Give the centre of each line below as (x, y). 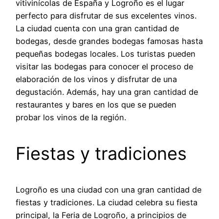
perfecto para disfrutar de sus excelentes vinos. (106, 15)
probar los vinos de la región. (71, 117)
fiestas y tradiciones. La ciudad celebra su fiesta (107, 202)
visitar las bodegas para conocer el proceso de (104, 66)
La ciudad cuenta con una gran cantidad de (97, 28)
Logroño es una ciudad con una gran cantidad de (109, 189)
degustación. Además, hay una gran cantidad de (107, 92)
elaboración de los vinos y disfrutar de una (96, 79)
